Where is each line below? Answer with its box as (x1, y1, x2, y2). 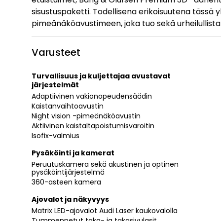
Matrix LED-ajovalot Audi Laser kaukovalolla (32, 205, 178, 216)
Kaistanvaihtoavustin (32, 101, 104, 111)
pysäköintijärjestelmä (32, 167, 105, 177)
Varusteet (32, 45, 80, 59)
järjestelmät (32, 79, 79, 90)
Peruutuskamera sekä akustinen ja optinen (32, 159, 179, 169)
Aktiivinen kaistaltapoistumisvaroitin (32, 120, 154, 131)
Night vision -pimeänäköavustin (32, 110, 141, 121)
